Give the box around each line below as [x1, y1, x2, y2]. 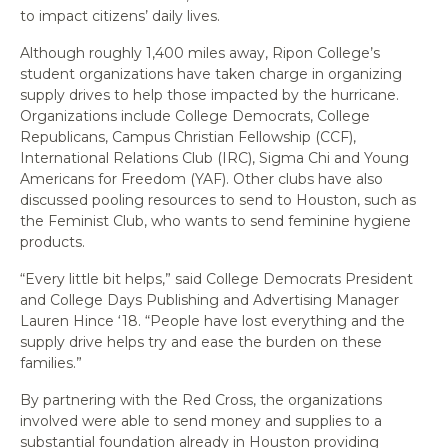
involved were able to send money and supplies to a [20, 411, 382, 430]
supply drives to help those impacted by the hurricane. [20, 85, 399, 104]
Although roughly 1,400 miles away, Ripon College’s [20, 43, 380, 62]
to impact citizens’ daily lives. [20, 6, 220, 25]
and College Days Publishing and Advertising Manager [20, 290, 399, 309]
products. [20, 232, 85, 251]
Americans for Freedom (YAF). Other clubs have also [20, 169, 383, 188]
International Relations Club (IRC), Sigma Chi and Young [20, 148, 409, 167]
